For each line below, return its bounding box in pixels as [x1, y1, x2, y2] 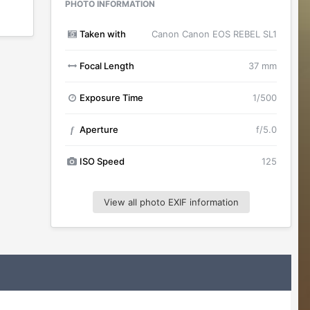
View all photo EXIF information [103, 197, 239, 208]
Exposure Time [79, 92, 143, 103]
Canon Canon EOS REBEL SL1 [152, 28, 277, 39]
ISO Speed [79, 156, 125, 167]
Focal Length [79, 60, 134, 71]
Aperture [79, 124, 118, 135]
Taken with [79, 28, 126, 39]
